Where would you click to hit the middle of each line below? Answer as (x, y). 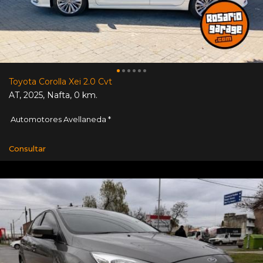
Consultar (27, 149)
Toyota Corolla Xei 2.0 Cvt (60, 82)
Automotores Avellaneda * (60, 119)
